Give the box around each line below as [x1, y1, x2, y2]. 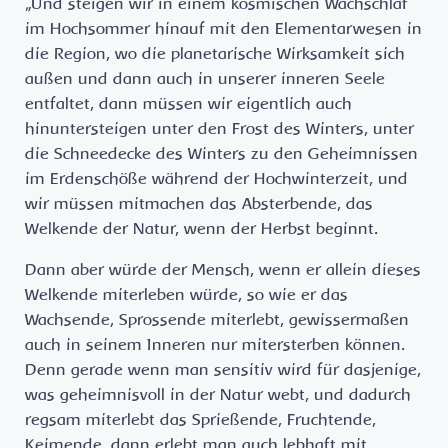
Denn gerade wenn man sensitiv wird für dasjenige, [25, 361, 421, 380]
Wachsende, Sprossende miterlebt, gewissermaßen [25, 311, 409, 330]
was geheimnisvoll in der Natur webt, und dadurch [25, 386, 411, 405]
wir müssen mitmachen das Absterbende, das [25, 195, 373, 214]
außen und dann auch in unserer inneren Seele [25, 70, 385, 89]
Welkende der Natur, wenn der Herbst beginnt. [25, 220, 378, 239]
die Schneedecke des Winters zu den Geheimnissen [25, 145, 418, 164]
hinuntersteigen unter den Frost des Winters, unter [25, 120, 414, 139]
